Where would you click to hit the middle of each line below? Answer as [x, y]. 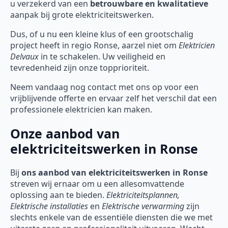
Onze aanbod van [65, 134]
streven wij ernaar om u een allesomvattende [97, 183]
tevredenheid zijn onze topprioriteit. [80, 68]
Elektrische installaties [49, 206]
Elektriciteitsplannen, [143, 195]
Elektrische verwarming [143, 206]
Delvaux [24, 57]
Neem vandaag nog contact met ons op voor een [104, 87]
